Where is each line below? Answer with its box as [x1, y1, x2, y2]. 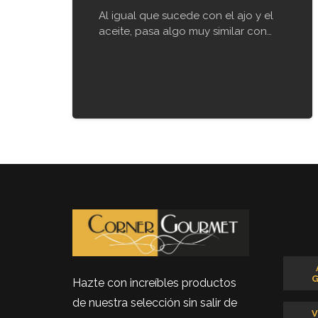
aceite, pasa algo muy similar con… [99, 24, 273, 38]
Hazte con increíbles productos [72, 276, 236, 290]
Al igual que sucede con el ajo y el [99, 9, 274, 22]
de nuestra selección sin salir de [72, 296, 237, 310]
